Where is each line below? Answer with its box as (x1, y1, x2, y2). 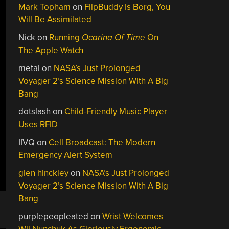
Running (49, 32, 82, 43)
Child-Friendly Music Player (64, 106, 168, 117)
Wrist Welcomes (102, 211, 164, 222)
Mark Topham (18, 1, 71, 12)
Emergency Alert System (18, 149, 113, 161)
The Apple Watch (18, 44, 84, 56)
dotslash (18, 106, 51, 117)
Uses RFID (18, 119, 58, 130)
